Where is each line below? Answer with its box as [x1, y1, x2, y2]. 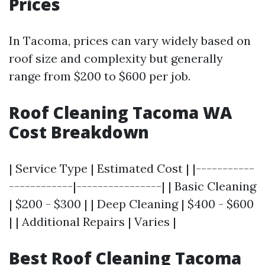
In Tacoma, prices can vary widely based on [9, 33, 251, 48]
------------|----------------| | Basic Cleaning [9, 178, 256, 193]
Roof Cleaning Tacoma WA [9, 101, 232, 124]
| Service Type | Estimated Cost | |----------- [9, 160, 254, 176]
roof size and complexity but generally [9, 50, 223, 66]
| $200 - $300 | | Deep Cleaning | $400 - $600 [9, 196, 254, 211]
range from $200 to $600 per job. [9, 68, 190, 83]
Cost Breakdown [9, 120, 149, 143]
